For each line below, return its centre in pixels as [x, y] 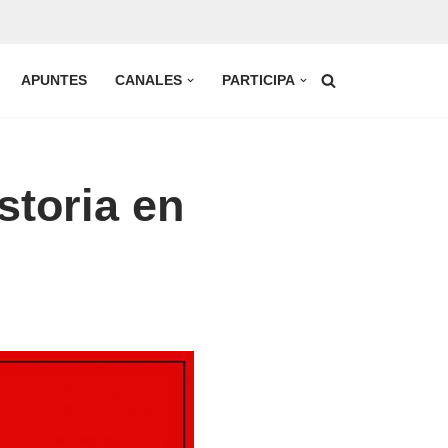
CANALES [149, 81]
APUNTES [54, 81]
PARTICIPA [259, 81]
